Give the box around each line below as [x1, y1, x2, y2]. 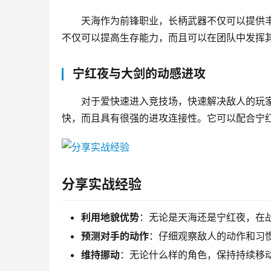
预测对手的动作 [81, 230, 149, 243]
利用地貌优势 [81, 211, 139, 224]
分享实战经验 [62, 176, 142, 192]
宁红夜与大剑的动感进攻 [73, 67, 206, 82]
